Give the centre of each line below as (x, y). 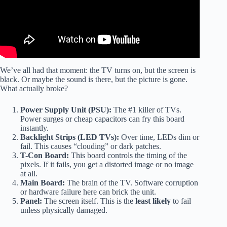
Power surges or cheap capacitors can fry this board (102, 119)
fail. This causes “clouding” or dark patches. (91, 146)
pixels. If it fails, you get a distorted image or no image (107, 164)
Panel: (31, 201)
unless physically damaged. (64, 210)
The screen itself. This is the (89, 201)
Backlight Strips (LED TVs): (70, 137)
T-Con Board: (45, 155)
